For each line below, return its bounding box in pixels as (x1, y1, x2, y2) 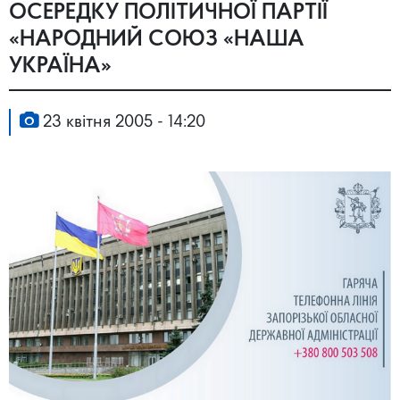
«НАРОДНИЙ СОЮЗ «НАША (9, 29, 304, 52)
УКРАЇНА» (9, 55, 112, 79)
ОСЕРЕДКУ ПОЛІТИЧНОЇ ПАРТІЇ (9, 2, 328, 25)
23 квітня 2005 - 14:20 (38, 113, 205, 132)
